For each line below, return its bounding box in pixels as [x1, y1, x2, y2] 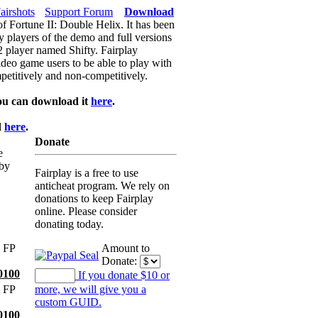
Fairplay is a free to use [35, 167, 138, 179]
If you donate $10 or [78, 269, 170, 281]
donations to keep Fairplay [35, 192, 153, 204]
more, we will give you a [35, 283, 146, 295]
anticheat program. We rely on [35, 180, 170, 192]
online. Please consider [35, 205, 137, 217]
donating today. [35, 218, 104, 230]
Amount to [102, 242, 150, 254]
